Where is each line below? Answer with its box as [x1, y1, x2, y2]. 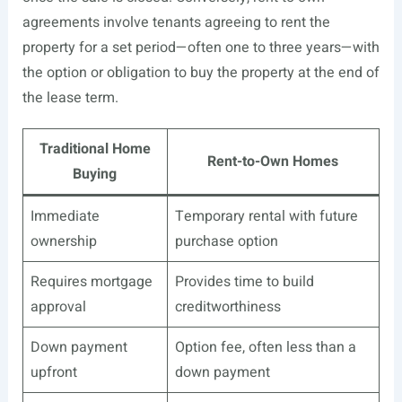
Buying [73, 163, 118, 185]
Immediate [30, 205, 100, 227]
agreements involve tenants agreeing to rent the [22, 12, 330, 33]
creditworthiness [174, 296, 281, 318]
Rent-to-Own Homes [207, 151, 339, 172]
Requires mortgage [30, 271, 153, 293]
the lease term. [22, 87, 118, 109]
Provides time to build [174, 271, 314, 293]
